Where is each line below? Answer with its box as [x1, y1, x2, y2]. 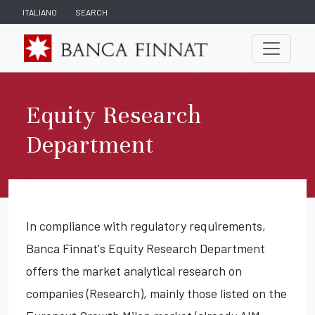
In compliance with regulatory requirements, [26, 218, 266, 234]
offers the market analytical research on [26, 263, 242, 279]
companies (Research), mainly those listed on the [26, 285, 287, 302]
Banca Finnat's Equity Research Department [26, 240, 265, 257]
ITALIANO [22, 7, 57, 17]
